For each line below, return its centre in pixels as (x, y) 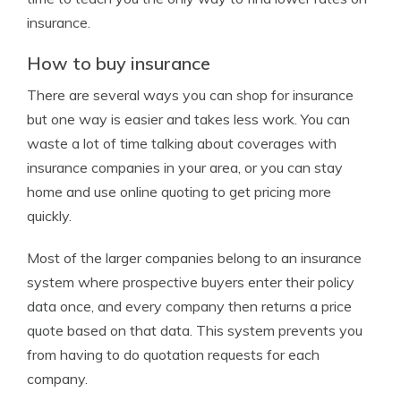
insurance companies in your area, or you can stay (185, 167)
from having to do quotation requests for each (173, 354)
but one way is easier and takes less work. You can (188, 119)
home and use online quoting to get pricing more (179, 192)
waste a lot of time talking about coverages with (182, 143)
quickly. (49, 216)
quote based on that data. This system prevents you (195, 330)
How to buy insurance (119, 63)
